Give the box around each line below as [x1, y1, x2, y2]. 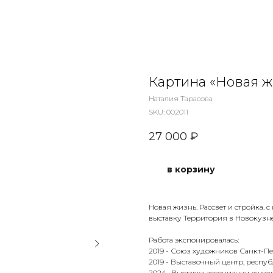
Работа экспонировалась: [149, 235, 239, 245]
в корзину [167, 164, 215, 175]
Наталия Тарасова [149, 94, 213, 103]
